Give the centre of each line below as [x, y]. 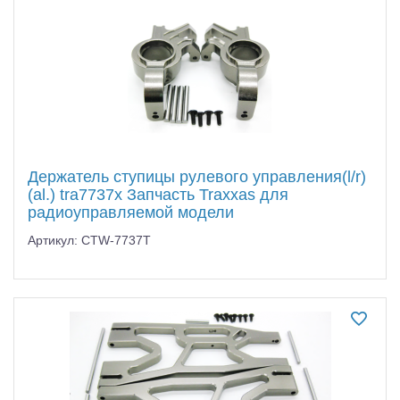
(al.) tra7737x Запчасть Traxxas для [158, 194]
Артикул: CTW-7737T [89, 240]
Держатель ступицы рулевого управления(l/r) [197, 176]
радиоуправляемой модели [131, 212]
